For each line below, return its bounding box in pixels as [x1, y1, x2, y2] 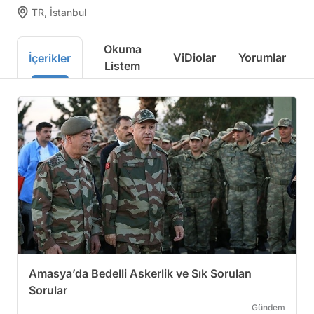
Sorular [29, 282, 67, 297]
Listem [104, 59, 140, 73]
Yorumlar [238, 50, 286, 64]
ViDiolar [173, 50, 216, 64]
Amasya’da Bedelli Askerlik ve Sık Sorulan [29, 266, 252, 280]
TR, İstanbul [32, 6, 86, 18]
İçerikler [29, 50, 71, 65]
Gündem [252, 301, 285, 313]
